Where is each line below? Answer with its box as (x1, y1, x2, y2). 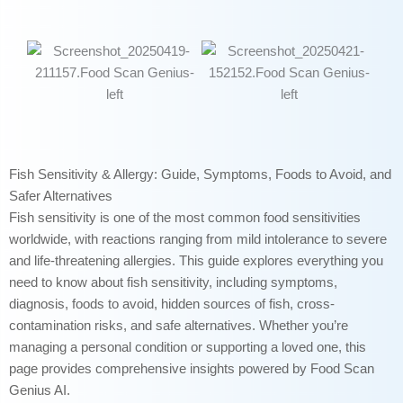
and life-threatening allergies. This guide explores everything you (9, 254, 383, 269)
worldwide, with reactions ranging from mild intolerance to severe (9, 232, 387, 247)
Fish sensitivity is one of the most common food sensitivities (9, 210, 361, 226)
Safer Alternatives (9, 189, 112, 204)
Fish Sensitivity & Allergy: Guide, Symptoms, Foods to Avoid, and (9, 167, 391, 183)
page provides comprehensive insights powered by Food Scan (9, 362, 374, 377)
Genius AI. (9, 383, 70, 399)
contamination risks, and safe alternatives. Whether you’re (9, 318, 348, 334)
